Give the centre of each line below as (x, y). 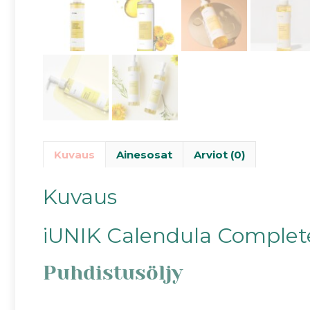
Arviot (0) (219, 154)
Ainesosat (144, 154)
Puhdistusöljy (113, 272)
